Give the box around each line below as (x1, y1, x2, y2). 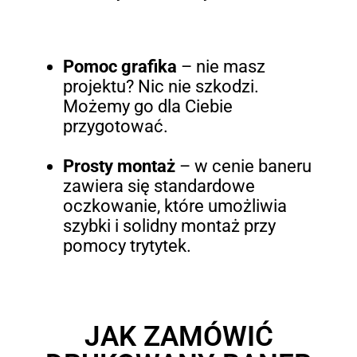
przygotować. (62, 116, 168, 137)
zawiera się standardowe (62, 176, 255, 197)
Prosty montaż (62, 156, 179, 177)
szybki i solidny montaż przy (62, 216, 276, 237)
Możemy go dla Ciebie (62, 96, 233, 117)
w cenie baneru (194, 156, 312, 177)
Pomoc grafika (62, 57, 181, 77)
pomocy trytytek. (62, 236, 191, 257)
